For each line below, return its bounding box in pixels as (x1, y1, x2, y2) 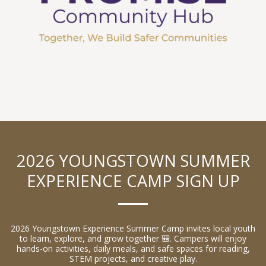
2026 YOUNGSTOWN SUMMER (16, 150, 250, 172)
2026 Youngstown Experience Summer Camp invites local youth (11, 223, 255, 235)
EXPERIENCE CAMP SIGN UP (26, 170, 240, 192)
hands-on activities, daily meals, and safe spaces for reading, (16, 243, 250, 255)
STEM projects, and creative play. (69, 253, 197, 265)
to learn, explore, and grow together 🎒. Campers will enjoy (20, 233, 246, 245)
